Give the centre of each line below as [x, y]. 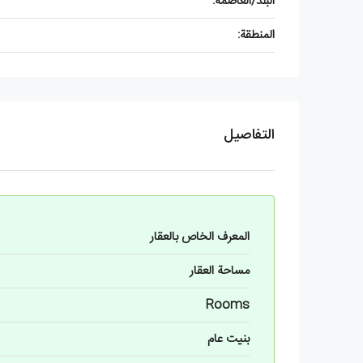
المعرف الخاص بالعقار [200, 237]
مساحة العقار [220, 271]
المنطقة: [256, 35]
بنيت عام [228, 339]
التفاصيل [249, 135]
